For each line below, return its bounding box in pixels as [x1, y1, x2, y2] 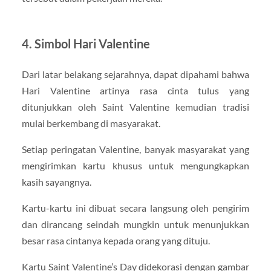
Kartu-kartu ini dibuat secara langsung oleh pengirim [21, 202, 250, 214]
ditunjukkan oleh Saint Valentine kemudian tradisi [21, 100, 250, 113]
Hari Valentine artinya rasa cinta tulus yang [21, 84, 250, 96]
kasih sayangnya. [21, 176, 91, 188]
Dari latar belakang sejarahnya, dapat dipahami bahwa [21, 68, 250, 80]
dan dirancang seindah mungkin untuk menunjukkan [21, 218, 250, 230]
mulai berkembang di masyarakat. [21, 117, 160, 129]
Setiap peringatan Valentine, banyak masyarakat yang [21, 143, 250, 155]
